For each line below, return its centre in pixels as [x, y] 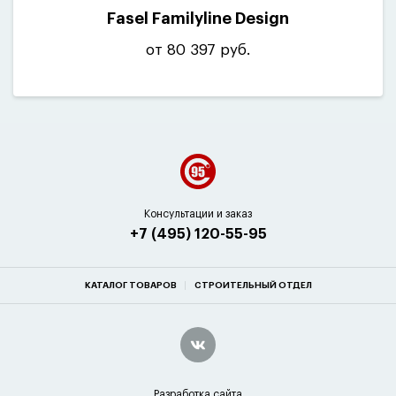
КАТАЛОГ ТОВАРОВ [130, 286]
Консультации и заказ [198, 214]
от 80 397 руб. [198, 50]
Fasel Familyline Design [198, 19]
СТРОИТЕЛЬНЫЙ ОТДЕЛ [253, 286]
